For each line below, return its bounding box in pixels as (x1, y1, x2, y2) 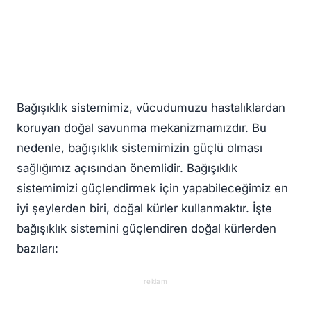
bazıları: (17, 241, 58, 255)
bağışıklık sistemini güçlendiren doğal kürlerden (17, 221, 276, 235)
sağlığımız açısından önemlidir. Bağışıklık (17, 160, 237, 175)
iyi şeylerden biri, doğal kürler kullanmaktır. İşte (17, 201, 272, 215)
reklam (143, 276, 168, 285)
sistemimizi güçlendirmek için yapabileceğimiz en (17, 180, 288, 195)
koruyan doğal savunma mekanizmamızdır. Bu (17, 120, 267, 135)
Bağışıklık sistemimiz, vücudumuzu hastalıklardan (17, 100, 285, 115)
